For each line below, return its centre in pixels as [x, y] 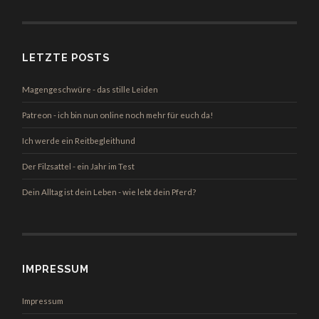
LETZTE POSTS [66, 58]
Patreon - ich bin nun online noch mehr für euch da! [118, 115]
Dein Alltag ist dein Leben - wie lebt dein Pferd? [109, 192]
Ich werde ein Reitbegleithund [79, 141]
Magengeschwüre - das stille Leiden [90, 90]
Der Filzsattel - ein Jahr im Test [79, 167]
